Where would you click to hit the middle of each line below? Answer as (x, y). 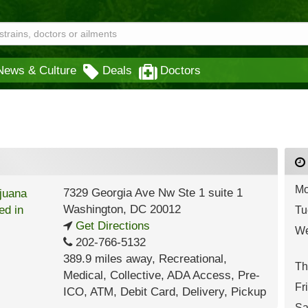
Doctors (180, 70)
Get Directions (111, 226)
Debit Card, (151, 292)
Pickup (248, 292)
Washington (93, 209)
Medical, (86, 275)
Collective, (138, 275)
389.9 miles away (107, 259)
